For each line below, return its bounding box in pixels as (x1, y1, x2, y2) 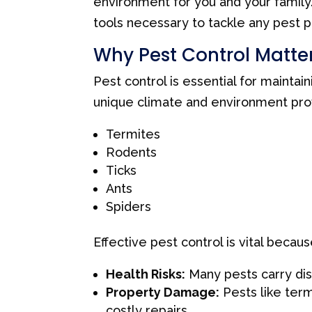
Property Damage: (106, 284, 220, 299)
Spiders (106, 198, 152, 214)
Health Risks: (106, 266, 186, 281)
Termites (106, 126, 161, 141)
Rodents (106, 144, 157, 159)
